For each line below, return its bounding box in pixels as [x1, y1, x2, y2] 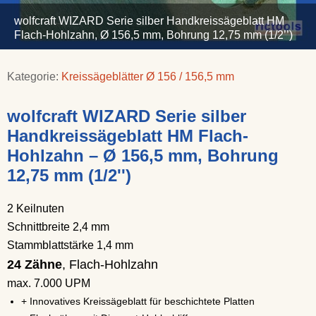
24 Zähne [7, 257, 62, 272]
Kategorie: [7, 71, 61, 83]
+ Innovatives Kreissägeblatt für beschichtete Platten [21, 296, 255, 307]
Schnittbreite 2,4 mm [7, 221, 109, 233]
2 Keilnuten [7, 202, 64, 214]
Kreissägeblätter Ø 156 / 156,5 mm [61, 71, 234, 83]
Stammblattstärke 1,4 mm [7, 239, 133, 251]
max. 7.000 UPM [7, 277, 90, 289]
